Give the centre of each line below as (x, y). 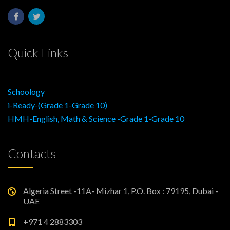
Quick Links (38, 52)
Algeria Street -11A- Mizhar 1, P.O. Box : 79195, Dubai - (121, 190)
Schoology (26, 91)
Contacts (32, 153)
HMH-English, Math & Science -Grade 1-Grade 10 (96, 118)
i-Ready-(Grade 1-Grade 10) (57, 105)
